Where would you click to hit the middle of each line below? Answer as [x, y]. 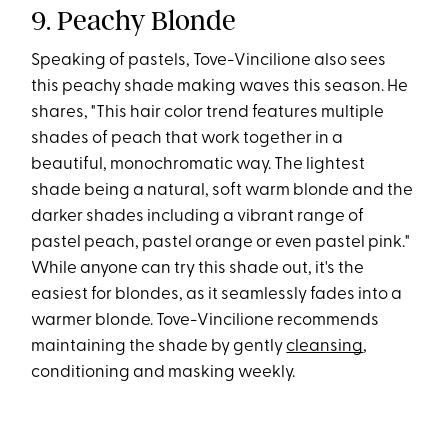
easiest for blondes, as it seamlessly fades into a [217, 294]
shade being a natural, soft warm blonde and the [222, 190]
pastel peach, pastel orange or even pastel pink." [221, 242]
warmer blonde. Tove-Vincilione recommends [205, 320]
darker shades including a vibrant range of [198, 216]
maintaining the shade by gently [159, 346]
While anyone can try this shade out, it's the [198, 268]
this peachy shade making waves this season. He [220, 86]
